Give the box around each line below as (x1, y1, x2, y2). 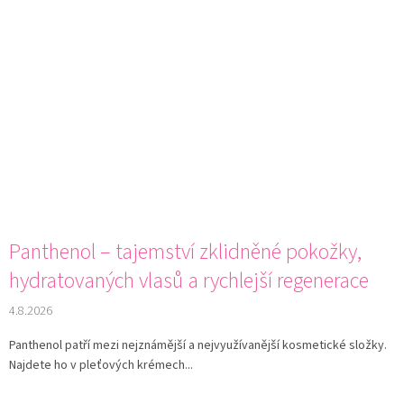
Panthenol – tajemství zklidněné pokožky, (9, 235, 362, 268)
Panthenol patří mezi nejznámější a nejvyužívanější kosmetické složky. (9, 335, 387, 354)
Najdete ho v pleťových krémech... (9, 355, 193, 374)
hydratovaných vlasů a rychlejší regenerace (9, 264, 369, 297)
